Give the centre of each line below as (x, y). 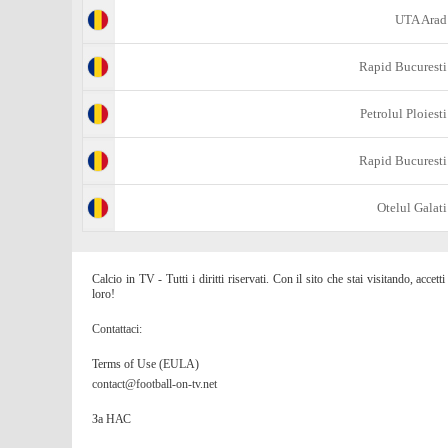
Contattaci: (117, 329)
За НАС (111, 419)
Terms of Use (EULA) (145, 364)
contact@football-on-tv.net (154, 384)
